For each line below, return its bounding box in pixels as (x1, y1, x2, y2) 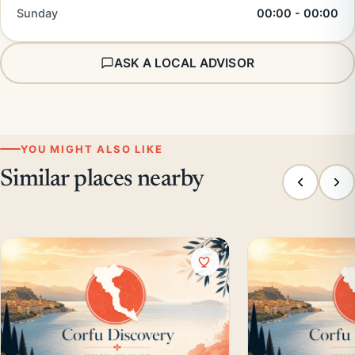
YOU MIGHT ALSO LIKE (21, 143, 163, 155)
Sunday (17, 6, 58, 21)
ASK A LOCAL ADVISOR (114, 55, 254, 71)
